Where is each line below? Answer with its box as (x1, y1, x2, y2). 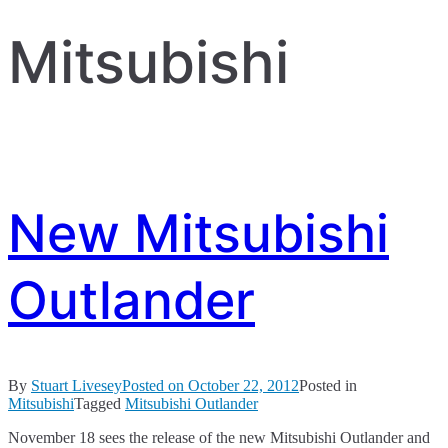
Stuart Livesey (31, 377, 122, 395)
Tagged (74, 395, 125, 413)
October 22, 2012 (188, 377, 299, 395)
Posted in (299, 377, 357, 395)
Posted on (122, 377, 188, 395)
